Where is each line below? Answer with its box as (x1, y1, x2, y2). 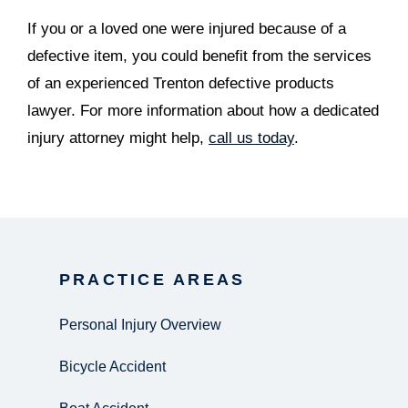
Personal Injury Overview (59, 317, 221, 332)
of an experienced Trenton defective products (27, 75, 334, 92)
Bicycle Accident (59, 359, 166, 374)
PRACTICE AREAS (59, 270, 246, 289)
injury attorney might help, (27, 129, 209, 147)
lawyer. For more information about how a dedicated (27, 102, 379, 119)
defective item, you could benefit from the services (27, 47, 372, 65)
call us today (209, 129, 294, 147)
